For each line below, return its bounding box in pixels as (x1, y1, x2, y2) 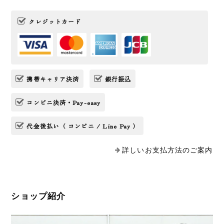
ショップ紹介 (11, 191, 66, 201)
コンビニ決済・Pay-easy (26, 98, 101, 107)
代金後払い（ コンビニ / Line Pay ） (26, 121, 139, 130)
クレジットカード (28, 17, 81, 26)
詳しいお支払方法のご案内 (122, 146, 213, 154)
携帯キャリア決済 (26, 74, 79, 83)
